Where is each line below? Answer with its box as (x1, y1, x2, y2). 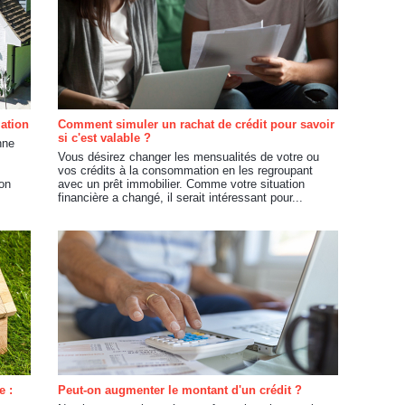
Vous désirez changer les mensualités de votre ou (58, 150, 319, 164)
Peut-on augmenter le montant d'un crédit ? (58, 383, 302, 397)
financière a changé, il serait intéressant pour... (58, 191, 303, 204)
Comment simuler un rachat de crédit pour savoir (58, 118, 334, 131)
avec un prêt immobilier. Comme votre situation (58, 177, 305, 191)
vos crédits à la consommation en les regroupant (58, 164, 313, 177)
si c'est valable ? (58, 131, 151, 145)
